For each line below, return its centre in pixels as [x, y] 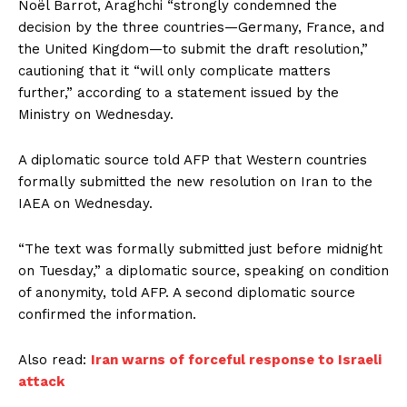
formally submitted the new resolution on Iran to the [195, 181]
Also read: [55, 359]
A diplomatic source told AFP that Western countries [193, 159]
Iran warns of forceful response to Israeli [236, 359]
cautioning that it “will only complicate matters [174, 70]
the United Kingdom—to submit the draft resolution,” [193, 49]
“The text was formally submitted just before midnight [200, 248]
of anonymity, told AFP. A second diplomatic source [187, 292]
